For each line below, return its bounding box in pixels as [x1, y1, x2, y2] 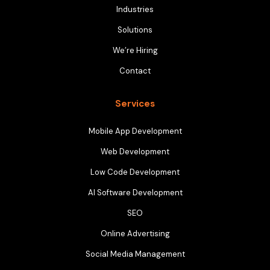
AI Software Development [87, 187, 183, 198]
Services [115, 98, 155, 110]
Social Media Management [85, 249, 185, 260]
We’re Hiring [112, 45, 158, 56]
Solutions [118, 25, 152, 36]
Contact [119, 66, 151, 77]
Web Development [101, 146, 169, 157]
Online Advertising [100, 228, 170, 239]
